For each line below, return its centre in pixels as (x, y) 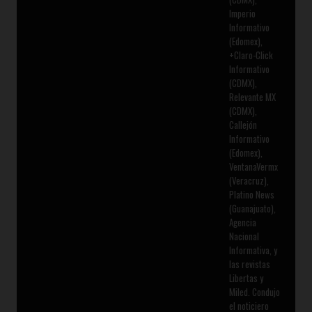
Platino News (251, 194)
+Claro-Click (251, 55)
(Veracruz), (249, 180)
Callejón (243, 124)
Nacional (244, 236)
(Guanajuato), (252, 208)
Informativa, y (253, 250)
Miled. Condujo (254, 291)
